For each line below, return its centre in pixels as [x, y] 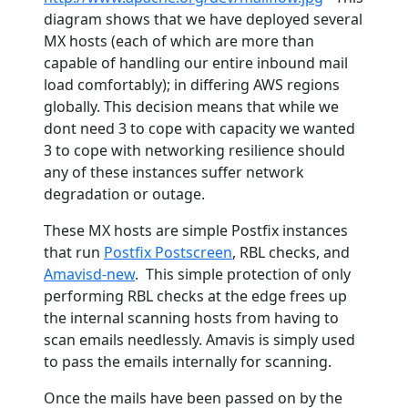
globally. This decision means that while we [191, 106]
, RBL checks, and [291, 252]
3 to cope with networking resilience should [194, 150]
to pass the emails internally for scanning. [189, 361]
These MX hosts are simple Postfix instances [196, 230]
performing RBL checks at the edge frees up [195, 296]
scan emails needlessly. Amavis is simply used [199, 339]
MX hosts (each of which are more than [179, 41]
